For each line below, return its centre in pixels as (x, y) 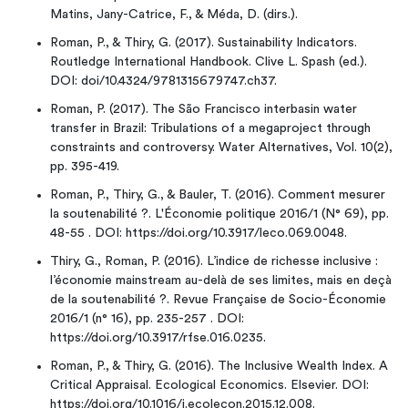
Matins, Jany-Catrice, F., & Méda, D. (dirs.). (174, 15)
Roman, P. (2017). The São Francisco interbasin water (204, 109)
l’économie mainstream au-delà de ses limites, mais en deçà (221, 280)
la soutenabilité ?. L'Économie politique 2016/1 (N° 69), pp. (219, 214)
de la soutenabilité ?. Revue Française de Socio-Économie (218, 300)
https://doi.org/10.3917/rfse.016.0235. (158, 338)
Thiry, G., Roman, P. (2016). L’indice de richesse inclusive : (214, 261)
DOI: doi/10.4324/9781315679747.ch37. (163, 81)
